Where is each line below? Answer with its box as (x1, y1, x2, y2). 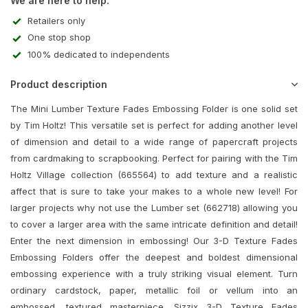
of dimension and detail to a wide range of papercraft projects (10, 136, 298, 148)
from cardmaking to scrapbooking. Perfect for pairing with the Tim (10, 153, 298, 164)
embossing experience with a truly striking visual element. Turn (10, 268, 298, 280)
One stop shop (27, 32, 91, 43)
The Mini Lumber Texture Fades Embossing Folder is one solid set (10, 103, 298, 115)
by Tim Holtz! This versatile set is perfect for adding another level (10, 120, 298, 131)
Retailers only (27, 15, 85, 26)
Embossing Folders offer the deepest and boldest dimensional (10, 252, 298, 263)
